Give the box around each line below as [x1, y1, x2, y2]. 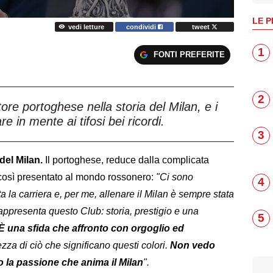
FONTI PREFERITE [153, 50, 225, 60]
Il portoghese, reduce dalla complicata [43, 154, 209, 165]
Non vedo [170, 239, 215, 250]
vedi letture [68, 23, 104, 30]
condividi [126, 23, 158, 30]
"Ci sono [154, 171, 193, 182]
